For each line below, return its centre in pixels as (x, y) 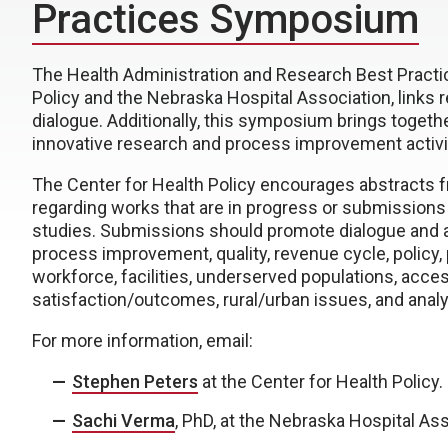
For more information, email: (142, 340)
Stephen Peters (135, 381)
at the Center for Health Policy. (320, 381)
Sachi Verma (123, 420)
